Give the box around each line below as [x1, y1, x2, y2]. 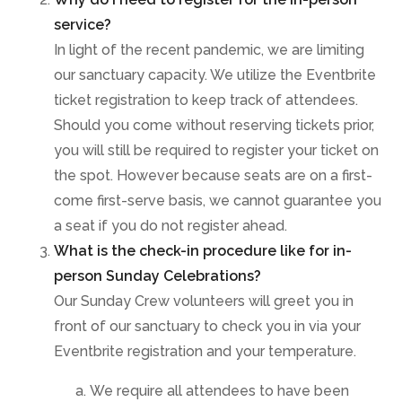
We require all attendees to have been [90, 382, 349, 399]
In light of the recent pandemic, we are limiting [54, 41, 364, 58]
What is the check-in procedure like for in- [54, 242, 352, 259]
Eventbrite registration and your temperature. [54, 343, 356, 360]
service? [54, 16, 111, 33]
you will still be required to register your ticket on [54, 142, 379, 159]
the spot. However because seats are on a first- [54, 167, 372, 184]
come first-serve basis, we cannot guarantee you [54, 192, 381, 209]
